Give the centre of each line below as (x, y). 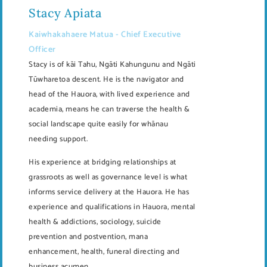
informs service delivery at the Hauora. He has (109, 192)
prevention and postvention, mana (88, 237)
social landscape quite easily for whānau (98, 124)
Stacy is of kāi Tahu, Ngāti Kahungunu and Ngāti (112, 64)
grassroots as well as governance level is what (108, 177)
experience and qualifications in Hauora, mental (112, 207)
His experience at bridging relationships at (103, 162)
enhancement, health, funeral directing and (104, 252)
